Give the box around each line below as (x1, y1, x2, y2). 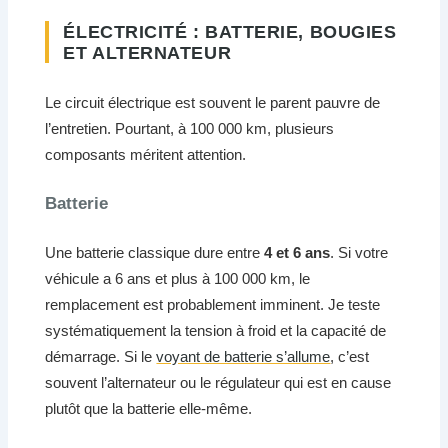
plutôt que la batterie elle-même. (45, 399, 253, 417)
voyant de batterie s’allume (156, 347, 331, 365)
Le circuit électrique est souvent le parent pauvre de (45, 94, 381, 112)
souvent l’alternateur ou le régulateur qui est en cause (45, 373, 392, 391)
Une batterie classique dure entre (45, 243, 265, 261)
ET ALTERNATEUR (63, 41, 232, 63)
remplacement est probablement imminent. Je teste (45, 295, 381, 313)
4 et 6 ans (264, 243, 331, 261)
